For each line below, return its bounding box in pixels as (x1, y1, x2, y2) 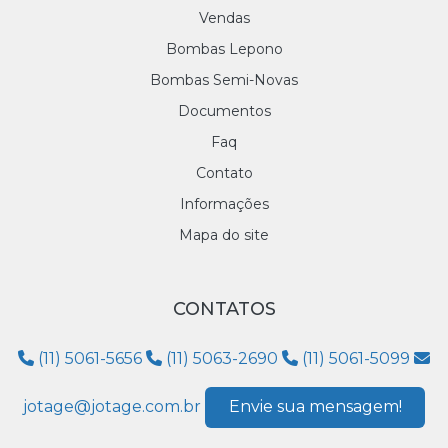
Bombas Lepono (165, 40, 283, 59)
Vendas (198, 9, 250, 28)
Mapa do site (179, 226, 269, 245)
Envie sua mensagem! (228, 397, 402, 417)
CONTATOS (172, 298, 276, 321)
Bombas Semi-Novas (150, 71, 298, 90)
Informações (179, 195, 269, 214)
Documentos (177, 102, 271, 121)
